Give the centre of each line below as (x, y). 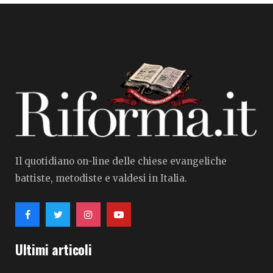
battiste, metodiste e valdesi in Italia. (101, 178)
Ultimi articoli (54, 249)
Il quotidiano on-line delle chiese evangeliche (121, 161)
